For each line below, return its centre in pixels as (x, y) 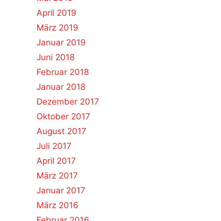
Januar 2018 (61, 87)
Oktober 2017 (63, 116)
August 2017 (61, 131)
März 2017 (57, 176)
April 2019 (56, 13)
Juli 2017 (54, 146)
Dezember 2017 (68, 102)
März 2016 (57, 205)
